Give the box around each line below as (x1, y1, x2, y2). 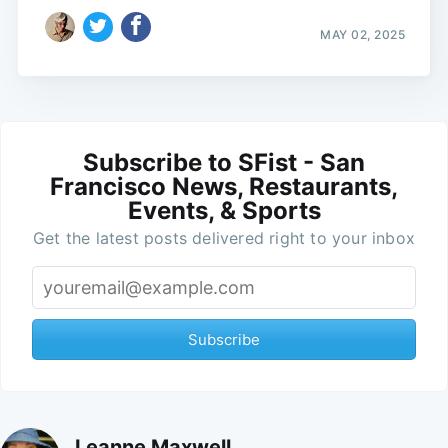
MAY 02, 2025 (320, 26, 406, 42)
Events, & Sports (127, 195, 321, 225)
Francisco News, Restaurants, (50, 171, 398, 201)
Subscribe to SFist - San (83, 147, 365, 177)
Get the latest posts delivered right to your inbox (33, 227, 415, 248)
